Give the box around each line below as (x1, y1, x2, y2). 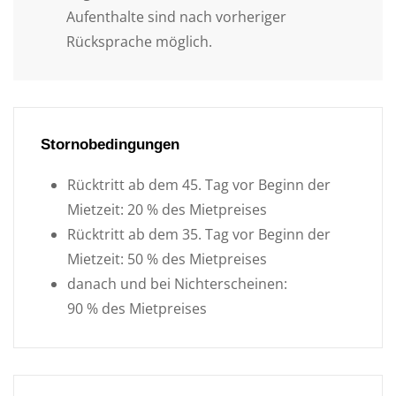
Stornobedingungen (41, 135, 179, 153)
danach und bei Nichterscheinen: (67, 273, 287, 293)
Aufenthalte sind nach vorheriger (66, 6, 286, 27)
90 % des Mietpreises (67, 298, 207, 318)
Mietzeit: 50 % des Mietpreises (67, 248, 267, 269)
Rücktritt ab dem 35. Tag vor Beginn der (67, 224, 331, 244)
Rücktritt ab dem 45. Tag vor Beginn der (67, 174, 331, 194)
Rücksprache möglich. (66, 31, 212, 51)
